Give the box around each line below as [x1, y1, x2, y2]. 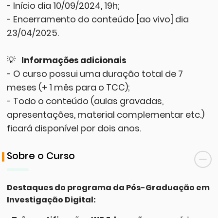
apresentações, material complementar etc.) [6, 109, 204, 121]
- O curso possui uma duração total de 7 [6, 68, 183, 80]
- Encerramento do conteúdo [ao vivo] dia [6, 13, 189, 26]
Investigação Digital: [6, 194, 96, 206]
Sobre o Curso [6, 149, 75, 163]
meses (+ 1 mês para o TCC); [6, 81, 130, 94]
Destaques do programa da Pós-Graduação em [6, 182, 210, 194]
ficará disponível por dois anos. [6, 122, 141, 135]
